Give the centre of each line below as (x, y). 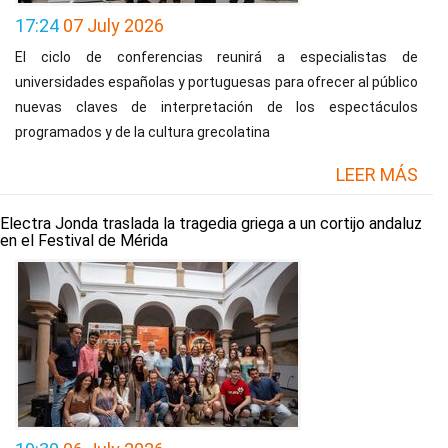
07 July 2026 (113, 25)
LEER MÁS (377, 174)
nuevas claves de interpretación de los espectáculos (216, 107)
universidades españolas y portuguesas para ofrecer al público (216, 82)
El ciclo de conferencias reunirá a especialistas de (216, 57)
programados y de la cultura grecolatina (142, 132)
